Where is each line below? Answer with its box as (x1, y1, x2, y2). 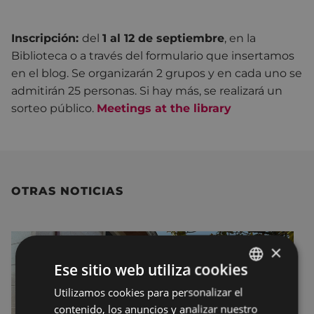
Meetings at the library (97, 102, 231, 116)
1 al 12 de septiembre (102, 32, 224, 46)
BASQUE (238, 285, 269, 296)
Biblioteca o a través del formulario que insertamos (11, 49, 294, 63)
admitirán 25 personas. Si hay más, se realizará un (11, 84, 282, 98)
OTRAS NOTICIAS (11, 184, 123, 198)
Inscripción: (11, 32, 82, 46)
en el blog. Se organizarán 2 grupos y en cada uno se (11, 67, 302, 81)
